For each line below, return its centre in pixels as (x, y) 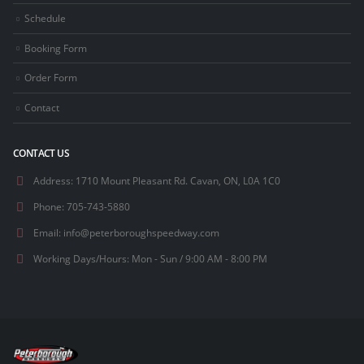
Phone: (49, 206)
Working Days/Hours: (81, 258)
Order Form (51, 78)
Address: (53, 180)
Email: (47, 232)
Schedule (45, 17)
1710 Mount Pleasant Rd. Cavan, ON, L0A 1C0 (178, 180)
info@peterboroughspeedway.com (141, 232)
